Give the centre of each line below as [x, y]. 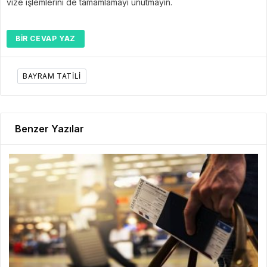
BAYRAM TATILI [52, 76]
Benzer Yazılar [49, 129]
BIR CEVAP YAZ [46, 38]
